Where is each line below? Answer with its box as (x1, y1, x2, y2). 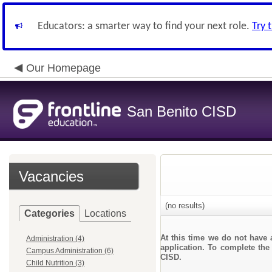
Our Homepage (26, 62, 101, 74)
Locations (84, 208, 126, 219)
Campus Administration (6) (26, 246, 114, 255)
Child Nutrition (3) (26, 259, 84, 267)
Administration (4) (26, 234, 84, 243)
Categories (24, 208, 75, 219)
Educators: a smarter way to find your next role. (38, 21, 252, 32)
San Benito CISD (127, 103, 236, 120)
